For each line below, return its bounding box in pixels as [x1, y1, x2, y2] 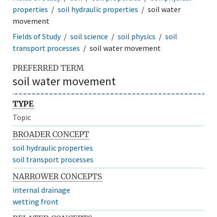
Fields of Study [13, 31, 61, 41]
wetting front [13, 196, 59, 206]
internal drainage [13, 185, 71, 195]
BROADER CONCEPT [13, 129, 90, 139]
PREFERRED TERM [13, 62, 84, 73]
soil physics [118, 31, 156, 41]
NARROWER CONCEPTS [13, 171, 103, 181]
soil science [70, 31, 108, 41]
